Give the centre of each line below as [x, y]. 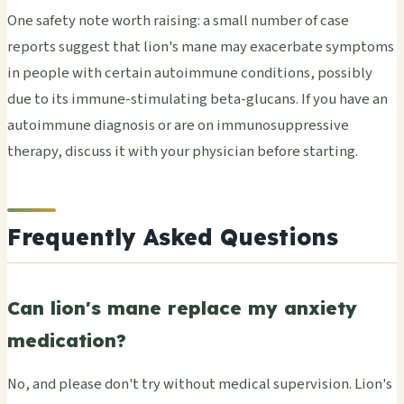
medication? [67, 340]
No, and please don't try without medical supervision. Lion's [200, 385]
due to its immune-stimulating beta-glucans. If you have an [197, 99]
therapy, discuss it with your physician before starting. [183, 151]
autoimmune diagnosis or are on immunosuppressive [178, 125]
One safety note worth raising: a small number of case [178, 20]
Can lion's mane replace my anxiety [182, 308]
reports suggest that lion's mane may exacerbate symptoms [201, 46]
